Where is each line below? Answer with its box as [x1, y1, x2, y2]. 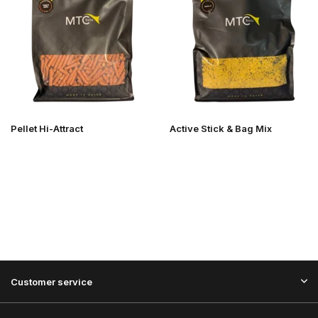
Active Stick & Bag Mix [170, 123, 272, 135]
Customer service [11, 276, 92, 287]
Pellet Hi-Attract [11, 123, 83, 135]
